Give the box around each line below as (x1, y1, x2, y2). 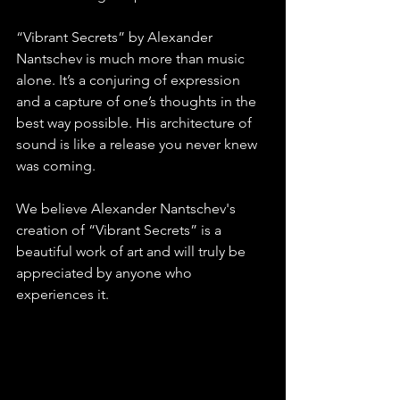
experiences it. (16, 286, 109, 304)
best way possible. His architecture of (16, 114, 255, 132)
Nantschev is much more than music (16, 50, 248, 68)
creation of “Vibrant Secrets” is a (16, 221, 225, 239)
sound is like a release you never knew (16, 136, 261, 154)
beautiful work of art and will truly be (16, 243, 249, 261)
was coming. (16, 157, 96, 175)
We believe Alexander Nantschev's (16, 200, 239, 218)
